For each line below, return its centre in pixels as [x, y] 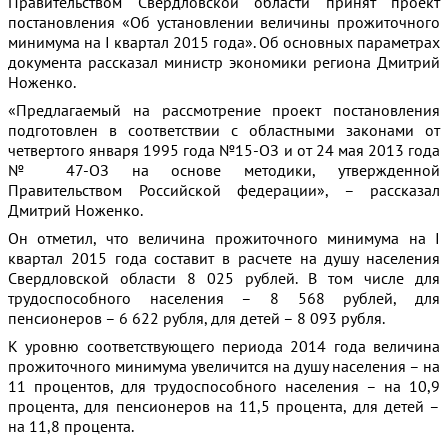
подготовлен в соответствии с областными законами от [224, 130]
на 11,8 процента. [71, 426]
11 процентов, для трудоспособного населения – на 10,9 [224, 386]
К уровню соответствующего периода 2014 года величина [224, 346]
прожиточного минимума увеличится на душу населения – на [224, 366]
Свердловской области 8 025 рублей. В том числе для [224, 278]
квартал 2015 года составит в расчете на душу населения [224, 258]
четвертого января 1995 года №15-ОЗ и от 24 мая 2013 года [224, 150]
